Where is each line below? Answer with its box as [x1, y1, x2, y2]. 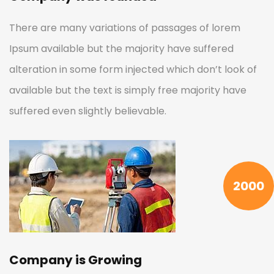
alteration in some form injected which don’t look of [9, 62, 257, 76]
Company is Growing [9, 251, 142, 268]
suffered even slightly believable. [9, 103, 166, 118]
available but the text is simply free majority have [9, 83, 246, 97]
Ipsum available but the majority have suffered [9, 41, 234, 56]
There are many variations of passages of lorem [9, 20, 240, 35]
